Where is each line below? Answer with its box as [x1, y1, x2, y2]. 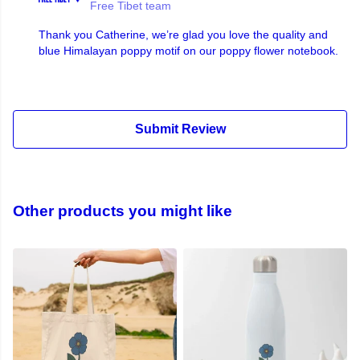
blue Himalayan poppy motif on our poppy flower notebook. [39, 44, 338, 58]
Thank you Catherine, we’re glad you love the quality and [39, 28, 328, 42]
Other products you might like [13, 202, 232, 220]
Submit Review [134, 122, 226, 137]
